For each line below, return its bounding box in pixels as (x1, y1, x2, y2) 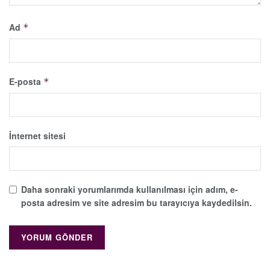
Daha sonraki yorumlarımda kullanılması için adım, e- (21, 183, 238, 196)
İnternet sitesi (9, 130, 66, 142)
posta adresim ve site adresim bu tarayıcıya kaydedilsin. (21, 196, 252, 209)
